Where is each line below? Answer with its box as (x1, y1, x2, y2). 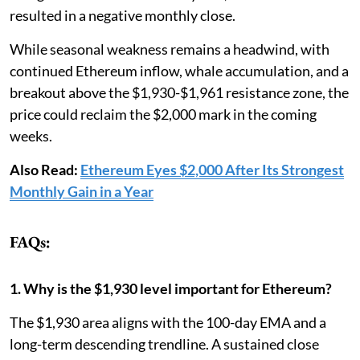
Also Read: (10, 161, 80, 179)
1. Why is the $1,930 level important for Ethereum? (10, 280, 332, 298)
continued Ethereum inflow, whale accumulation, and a (10, 62, 349, 80)
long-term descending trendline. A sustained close (10, 335, 319, 354)
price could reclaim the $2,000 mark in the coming (10, 105, 317, 124)
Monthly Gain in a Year (10, 182, 153, 201)
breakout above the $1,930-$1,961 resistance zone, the (10, 84, 349, 102)
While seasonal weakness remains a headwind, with (10, 40, 329, 59)
